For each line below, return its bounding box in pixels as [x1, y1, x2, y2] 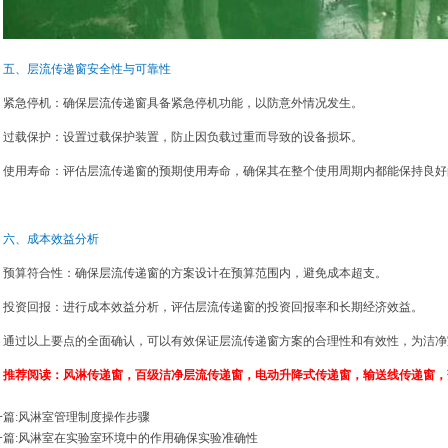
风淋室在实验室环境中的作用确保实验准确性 [18, 431, 258, 445]
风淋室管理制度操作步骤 [18, 410, 150, 424]
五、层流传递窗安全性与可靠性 [3, 62, 171, 76]
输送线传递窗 [363, 368, 435, 382]
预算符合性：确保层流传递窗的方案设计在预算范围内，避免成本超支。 [3, 266, 387, 280]
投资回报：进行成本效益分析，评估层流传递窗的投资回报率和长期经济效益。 [3, 300, 423, 314]
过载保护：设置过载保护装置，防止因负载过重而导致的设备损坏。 [3, 130, 363, 144]
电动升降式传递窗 [255, 368, 351, 382]
